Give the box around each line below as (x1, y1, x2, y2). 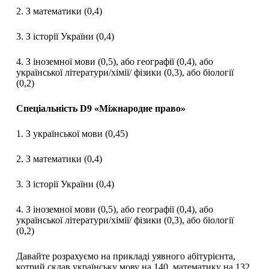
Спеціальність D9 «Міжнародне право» (16, 103, 186, 114)
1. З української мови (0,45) (16, 128, 128, 139)
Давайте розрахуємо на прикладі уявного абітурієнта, (16, 251, 235, 262)
